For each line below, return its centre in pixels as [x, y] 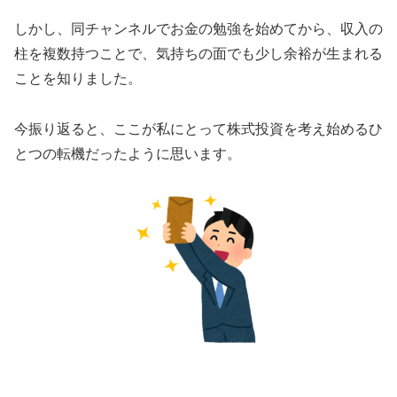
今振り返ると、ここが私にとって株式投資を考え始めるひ [198, 129]
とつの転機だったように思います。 [128, 154]
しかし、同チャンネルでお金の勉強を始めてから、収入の [198, 29]
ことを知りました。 [78, 79]
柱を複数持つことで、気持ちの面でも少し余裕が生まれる [198, 54]
